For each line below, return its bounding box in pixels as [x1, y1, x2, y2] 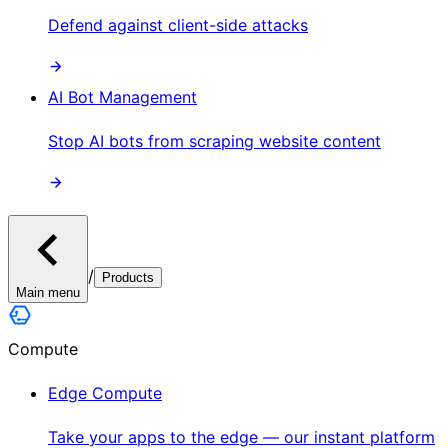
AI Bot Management [48, 86, 197, 107]
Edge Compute [48, 382, 162, 403]
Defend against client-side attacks [48, 14, 308, 35]
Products [102, 269, 154, 285]
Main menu [16, 284, 80, 300]
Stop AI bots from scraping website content [48, 130, 381, 151]
